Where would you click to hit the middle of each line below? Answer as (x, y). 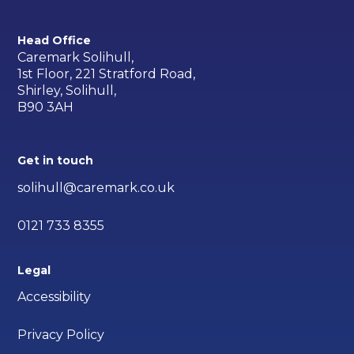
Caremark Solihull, (76, 57)
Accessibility (55, 297)
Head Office (55, 41)
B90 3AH (46, 107)
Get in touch (56, 160)
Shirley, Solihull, (67, 90)
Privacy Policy (61, 335)
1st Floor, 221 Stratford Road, (107, 73)
